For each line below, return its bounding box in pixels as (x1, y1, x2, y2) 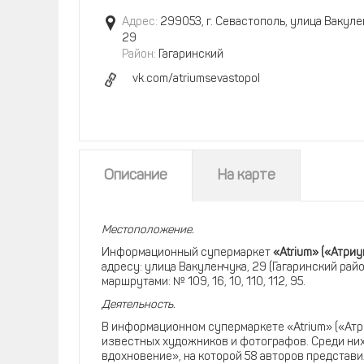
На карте (217, 168, 275, 184)
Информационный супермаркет (102, 247, 273, 259)
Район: (122, 49, 156, 61)
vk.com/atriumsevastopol (132, 73, 260, 85)
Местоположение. (102, 224, 194, 236)
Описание (104, 168, 167, 184)
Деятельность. (102, 299, 175, 311)
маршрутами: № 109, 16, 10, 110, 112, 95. (102, 276, 305, 288)
